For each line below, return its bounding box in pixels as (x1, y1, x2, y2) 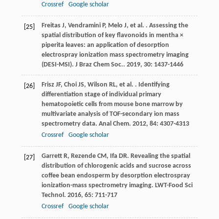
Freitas (41, 22, 61, 30)
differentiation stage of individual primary (41, 91, 161, 99)
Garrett (41, 153, 62, 160)
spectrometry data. (41, 120, 99, 128)
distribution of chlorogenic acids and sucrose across (41, 162, 191, 170)
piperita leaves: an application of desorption (41, 42, 169, 49)
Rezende (70, 153, 96, 160)
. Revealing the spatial (127, 153, 190, 160)
